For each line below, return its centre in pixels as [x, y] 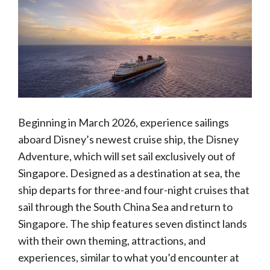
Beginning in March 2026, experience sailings [124, 122]
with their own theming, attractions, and [112, 240]
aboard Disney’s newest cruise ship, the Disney [128, 139]
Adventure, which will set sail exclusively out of [127, 156]
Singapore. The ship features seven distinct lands [133, 224]
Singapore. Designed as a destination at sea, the [129, 173]
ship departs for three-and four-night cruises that [134, 190]
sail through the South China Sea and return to [125, 207]
